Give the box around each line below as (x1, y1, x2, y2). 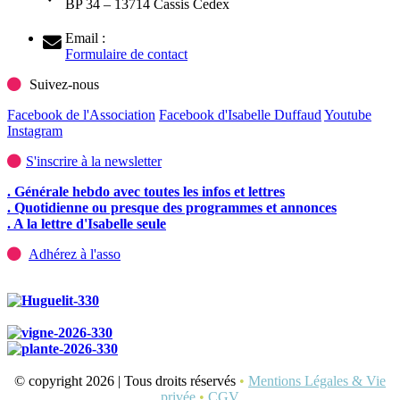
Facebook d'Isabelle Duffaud (159, 107, 321, 123)
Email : (65, 30, 105, 46)
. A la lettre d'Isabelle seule (7, 216, 166, 232)
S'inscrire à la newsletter (26, 154, 162, 170)
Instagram (7, 123, 62, 139)
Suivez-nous (26, 77, 99, 93)
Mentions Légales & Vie (248, 373, 386, 389)
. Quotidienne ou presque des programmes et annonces (7, 200, 337, 216)
